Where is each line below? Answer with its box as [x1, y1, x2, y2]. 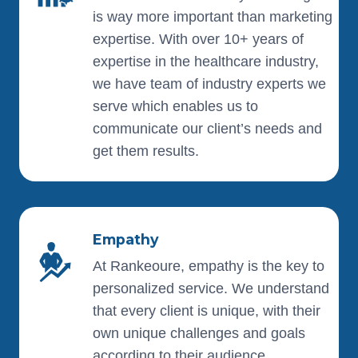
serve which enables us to [93, 98, 258, 114]
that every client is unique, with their [93, 303, 320, 319]
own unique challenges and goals [93, 325, 305, 341]
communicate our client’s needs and [93, 121, 322, 137]
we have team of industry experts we [93, 76, 326, 92]
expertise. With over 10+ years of [93, 31, 304, 47]
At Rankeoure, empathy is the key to [93, 258, 324, 274]
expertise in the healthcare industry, [93, 54, 319, 70]
